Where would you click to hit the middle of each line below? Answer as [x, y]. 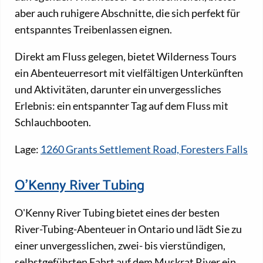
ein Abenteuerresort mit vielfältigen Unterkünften [129, 73]
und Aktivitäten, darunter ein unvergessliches [118, 90]
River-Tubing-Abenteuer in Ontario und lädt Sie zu [128, 229]
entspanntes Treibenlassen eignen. [93, 30]
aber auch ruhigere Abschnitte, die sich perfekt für [127, 13]
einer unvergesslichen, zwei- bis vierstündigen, [120, 246]
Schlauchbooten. [53, 122]
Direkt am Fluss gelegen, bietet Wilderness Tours [126, 57]
